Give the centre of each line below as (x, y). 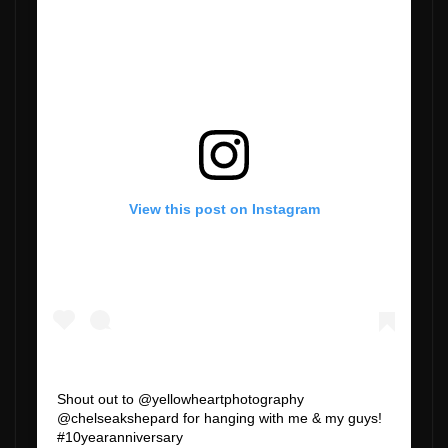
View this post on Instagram (224, 208)
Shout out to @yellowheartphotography (180, 398)
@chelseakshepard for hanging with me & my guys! (219, 417)
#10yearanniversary (120, 436)
